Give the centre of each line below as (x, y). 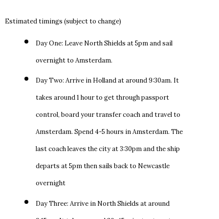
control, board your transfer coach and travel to (108, 115)
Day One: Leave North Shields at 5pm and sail (104, 44)
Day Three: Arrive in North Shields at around (102, 203)
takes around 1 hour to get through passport (102, 98)
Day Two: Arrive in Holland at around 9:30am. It (107, 81)
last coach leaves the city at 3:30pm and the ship (108, 149)
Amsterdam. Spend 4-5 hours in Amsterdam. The (109, 132)
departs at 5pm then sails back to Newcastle (102, 166)
